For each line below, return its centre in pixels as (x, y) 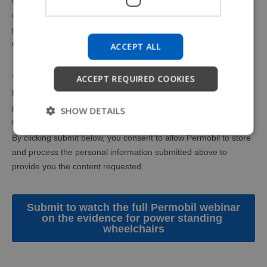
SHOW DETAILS (93, 111)
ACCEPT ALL (136, 46)
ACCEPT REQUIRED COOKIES (136, 79)
